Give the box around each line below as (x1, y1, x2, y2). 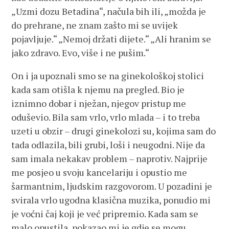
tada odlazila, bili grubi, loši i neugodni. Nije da (11, 139, 205, 151)
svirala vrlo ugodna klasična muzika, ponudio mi (11, 194, 211, 206)
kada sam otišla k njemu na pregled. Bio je (11, 83, 185, 96)
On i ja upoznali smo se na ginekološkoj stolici (11, 70, 204, 82)
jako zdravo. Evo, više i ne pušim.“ (11, 47, 150, 59)
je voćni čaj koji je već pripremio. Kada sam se (11, 208, 199, 220)
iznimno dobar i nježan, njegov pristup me (11, 97, 187, 109)
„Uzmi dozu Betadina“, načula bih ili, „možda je (11, 5, 207, 17)
